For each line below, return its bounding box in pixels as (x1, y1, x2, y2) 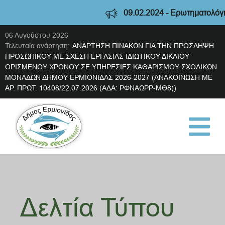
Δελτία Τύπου (20, 192, 174, 222)
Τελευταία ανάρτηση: (5, 42, 70, 50)
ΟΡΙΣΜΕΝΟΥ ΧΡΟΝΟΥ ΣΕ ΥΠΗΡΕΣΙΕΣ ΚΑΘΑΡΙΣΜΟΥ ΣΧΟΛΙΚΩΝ (5, 63, 217, 71)
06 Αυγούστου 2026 (5, 31, 68, 39)
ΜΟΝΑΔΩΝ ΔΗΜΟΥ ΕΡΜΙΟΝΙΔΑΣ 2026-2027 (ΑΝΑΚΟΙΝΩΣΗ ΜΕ (5, 73, 212, 81)
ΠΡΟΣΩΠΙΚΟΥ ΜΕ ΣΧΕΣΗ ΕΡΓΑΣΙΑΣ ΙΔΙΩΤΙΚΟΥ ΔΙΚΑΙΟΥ (5, 52, 189, 60)
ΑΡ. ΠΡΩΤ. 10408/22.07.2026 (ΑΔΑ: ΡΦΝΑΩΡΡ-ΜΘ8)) (5, 84, 176, 92)
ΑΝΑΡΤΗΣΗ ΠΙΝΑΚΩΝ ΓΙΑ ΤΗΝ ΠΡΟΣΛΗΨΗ (72, 42, 214, 50)
